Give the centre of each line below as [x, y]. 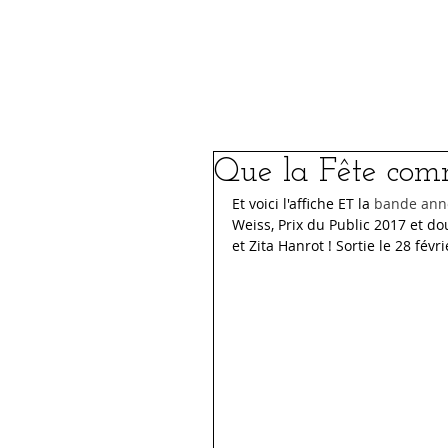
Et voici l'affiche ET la [303, 203]
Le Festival [106, 50]
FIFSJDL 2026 [297, 50]
